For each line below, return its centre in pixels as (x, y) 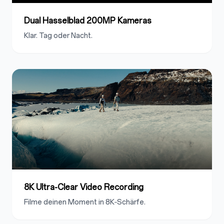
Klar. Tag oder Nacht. (58, 35)
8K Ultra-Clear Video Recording (84, 187)
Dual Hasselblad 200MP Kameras (88, 20)
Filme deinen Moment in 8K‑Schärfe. (85, 202)
